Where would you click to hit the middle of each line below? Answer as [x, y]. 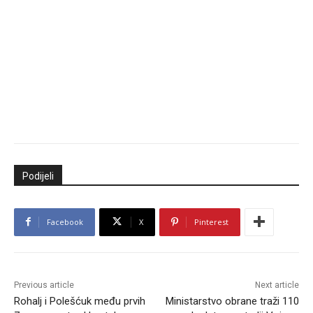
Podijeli [38, 176]
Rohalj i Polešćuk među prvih [80, 301]
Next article [277, 285]
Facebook [65, 221]
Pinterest [211, 221]
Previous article [44, 285]
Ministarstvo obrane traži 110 [232, 301]
